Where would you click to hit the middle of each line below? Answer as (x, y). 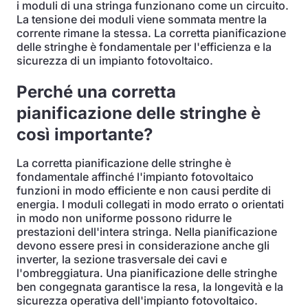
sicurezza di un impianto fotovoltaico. (115, 60)
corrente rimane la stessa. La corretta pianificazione (151, 33)
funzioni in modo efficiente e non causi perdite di (144, 190)
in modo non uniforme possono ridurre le (124, 218)
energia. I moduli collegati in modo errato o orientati (150, 204)
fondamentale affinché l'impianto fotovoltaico (135, 177)
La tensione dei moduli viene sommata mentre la (142, 19)
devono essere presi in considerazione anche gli (143, 245)
